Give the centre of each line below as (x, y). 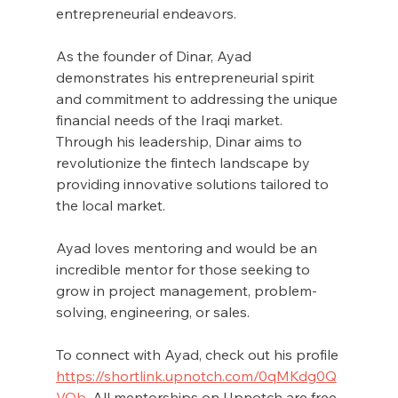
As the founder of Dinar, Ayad (155, 56)
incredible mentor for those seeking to (184, 269)
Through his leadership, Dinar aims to (180, 141)
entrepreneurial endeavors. (146, 13)
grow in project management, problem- (186, 290)
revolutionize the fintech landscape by (184, 162)
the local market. (110, 205)
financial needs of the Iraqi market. (171, 119)
